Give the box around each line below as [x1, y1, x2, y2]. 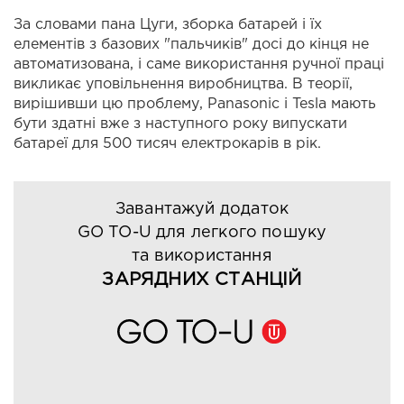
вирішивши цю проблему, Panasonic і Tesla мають [14, 97, 376, 112]
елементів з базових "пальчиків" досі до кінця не [14, 38, 369, 52]
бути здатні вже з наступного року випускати [14, 117, 347, 132]
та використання [132, 249, 272, 264]
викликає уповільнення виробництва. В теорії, [14, 78, 353, 92]
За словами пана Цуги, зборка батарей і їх [14, 18, 322, 32]
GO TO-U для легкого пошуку [77, 225, 327, 241]
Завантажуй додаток [115, 202, 289, 217]
